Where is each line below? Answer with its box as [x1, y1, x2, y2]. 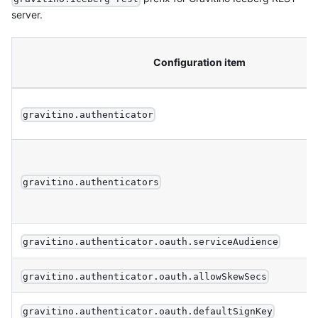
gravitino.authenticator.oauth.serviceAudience [23, 236, 279, 248]
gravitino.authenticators [23, 177, 160, 188]
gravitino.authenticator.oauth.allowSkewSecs [23, 271, 268, 283]
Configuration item [153, 56, 246, 69]
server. [11, 9, 43, 21]
